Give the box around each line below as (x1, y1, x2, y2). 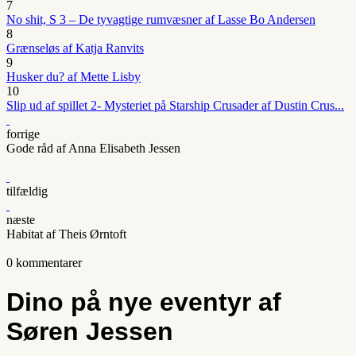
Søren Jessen (6, 316, 173, 346)
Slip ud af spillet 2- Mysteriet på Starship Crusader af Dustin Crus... (6, 99, 344, 113)
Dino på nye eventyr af (6, 287, 281, 316)
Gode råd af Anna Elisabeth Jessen (6, 141, 180, 156)
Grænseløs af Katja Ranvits (6, 41, 144, 56)
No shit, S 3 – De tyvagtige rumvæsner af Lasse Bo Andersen (6, 13, 315, 27)
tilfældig (6, 184, 48, 199)
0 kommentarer (6, 256, 82, 270)
